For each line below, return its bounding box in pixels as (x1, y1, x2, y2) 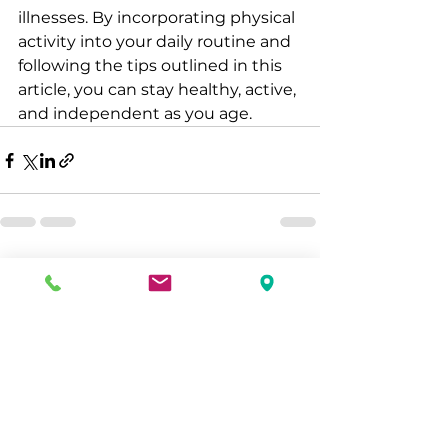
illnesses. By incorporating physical (18, 8, 299, 27)
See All (273, 264, 320, 282)
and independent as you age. (18, 104, 252, 123)
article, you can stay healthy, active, (18, 80, 300, 99)
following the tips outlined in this (18, 56, 286, 75)
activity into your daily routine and (18, 32, 295, 51)
